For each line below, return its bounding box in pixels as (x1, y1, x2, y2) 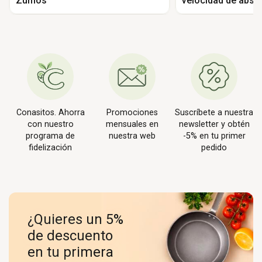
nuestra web (109, 130, 156, 141)
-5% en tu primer (182, 130, 246, 141)
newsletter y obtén (178, 119, 250, 129)
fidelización (29, 142, 72, 153)
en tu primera (27, 243, 113, 260)
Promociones (106, 107, 158, 118)
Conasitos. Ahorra (16, 107, 85, 118)
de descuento (27, 227, 113, 244)
